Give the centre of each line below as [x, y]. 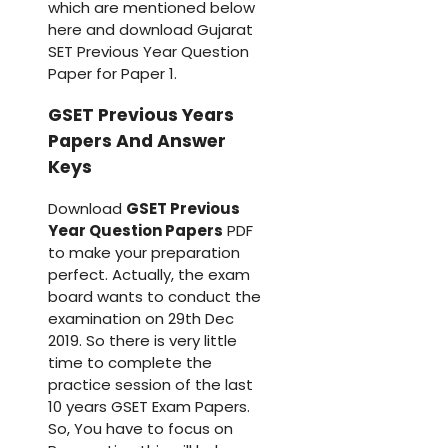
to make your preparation [144, 252]
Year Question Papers [135, 230]
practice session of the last [150, 384]
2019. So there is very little [142, 340]
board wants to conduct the [154, 296]
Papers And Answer [137, 141]
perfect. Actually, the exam [149, 274]
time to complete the [130, 362]
